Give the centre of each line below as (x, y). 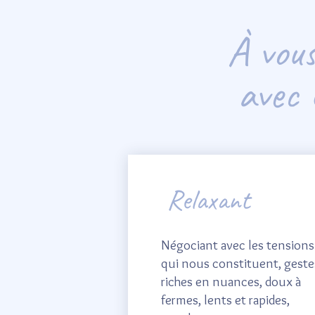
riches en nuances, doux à (231, 282)
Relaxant (208, 200)
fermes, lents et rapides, (225, 300)
